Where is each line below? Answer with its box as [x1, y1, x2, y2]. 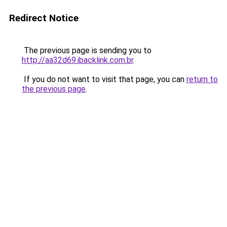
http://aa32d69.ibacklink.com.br [22, 55, 133, 65]
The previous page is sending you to [22, 46, 152, 55]
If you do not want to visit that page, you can [22, 74, 186, 84]
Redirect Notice [9, 12, 79, 24]
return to [186, 74, 218, 84]
